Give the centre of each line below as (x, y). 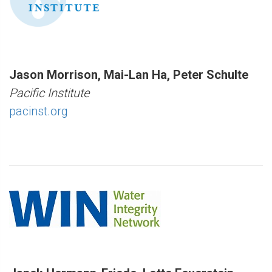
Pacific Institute (49, 93)
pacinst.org (39, 111)
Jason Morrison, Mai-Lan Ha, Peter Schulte (129, 75)
